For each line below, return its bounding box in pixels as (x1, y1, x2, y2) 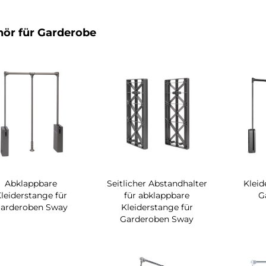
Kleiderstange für (121, 201, 193, 213)
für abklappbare (124, 189, 190, 201)
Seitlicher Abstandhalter (106, 178, 207, 189)
